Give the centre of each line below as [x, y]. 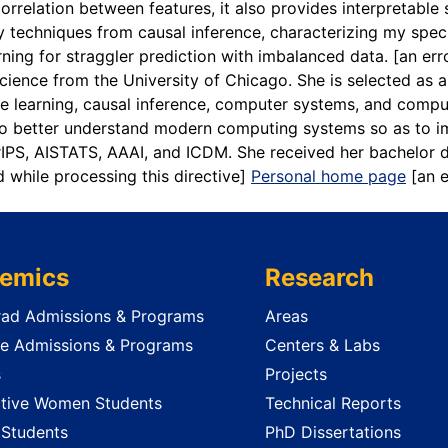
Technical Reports [332, 402]
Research [319, 278]
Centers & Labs [322, 345]
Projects [295, 373]
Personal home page [328, 176]
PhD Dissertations [332, 431]
